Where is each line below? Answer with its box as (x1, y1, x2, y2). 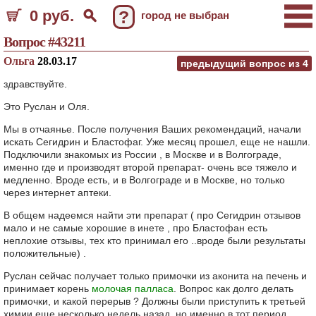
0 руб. (30, 7, 74, 25)
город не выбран (141, 9, 229, 21)
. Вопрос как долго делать (174, 283, 293, 294)
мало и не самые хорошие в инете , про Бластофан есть (4, 222, 267, 233)
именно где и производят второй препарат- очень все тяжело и (4, 162, 297, 173)
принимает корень (4, 283, 92, 294)
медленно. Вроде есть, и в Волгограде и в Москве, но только (4, 174, 285, 186)
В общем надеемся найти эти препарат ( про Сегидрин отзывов (4, 209, 300, 221)
